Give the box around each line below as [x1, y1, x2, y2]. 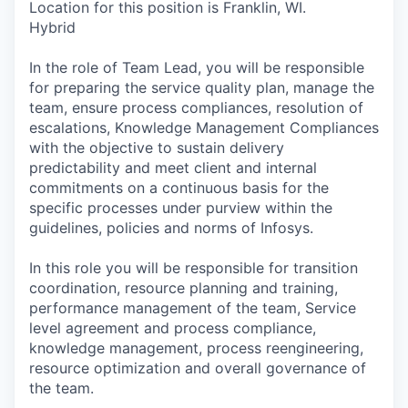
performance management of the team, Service [29, 299, 356, 317]
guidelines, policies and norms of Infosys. [29, 219, 313, 237]
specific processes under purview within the [29, 199, 332, 217]
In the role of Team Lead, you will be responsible [29, 58, 364, 76]
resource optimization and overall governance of [29, 359, 366, 377]
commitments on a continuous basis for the [29, 178, 329, 197]
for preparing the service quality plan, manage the [29, 78, 374, 97]
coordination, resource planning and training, [29, 279, 338, 297]
